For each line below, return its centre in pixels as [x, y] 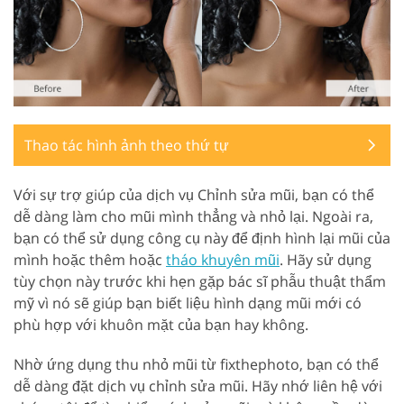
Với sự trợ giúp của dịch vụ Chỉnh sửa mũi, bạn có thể [194, 194]
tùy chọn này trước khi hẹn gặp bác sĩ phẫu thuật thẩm [200, 281]
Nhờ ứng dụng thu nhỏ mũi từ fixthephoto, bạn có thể [196, 364]
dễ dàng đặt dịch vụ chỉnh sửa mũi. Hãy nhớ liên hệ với [198, 386]
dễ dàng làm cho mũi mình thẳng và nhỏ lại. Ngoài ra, [193, 216]
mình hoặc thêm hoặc [90, 259]
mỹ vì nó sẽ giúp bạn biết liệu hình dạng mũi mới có [188, 303]
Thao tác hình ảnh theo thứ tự [127, 145]
